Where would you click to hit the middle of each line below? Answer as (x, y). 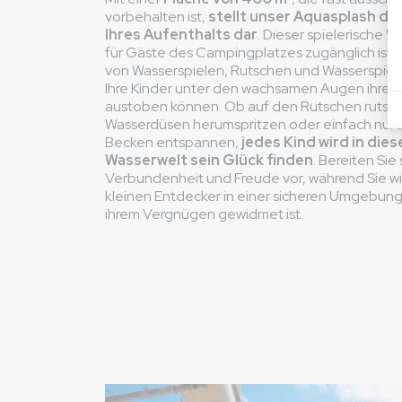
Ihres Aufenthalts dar (181, 35)
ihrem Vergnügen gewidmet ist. (204, 214)
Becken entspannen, (173, 143)
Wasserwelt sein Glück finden (209, 161)
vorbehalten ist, (157, 17)
